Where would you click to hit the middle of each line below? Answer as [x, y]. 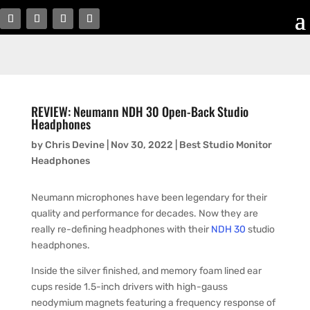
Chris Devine [74, 145]
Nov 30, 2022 [142, 145]
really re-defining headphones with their [121, 229]
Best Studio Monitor [225, 145]
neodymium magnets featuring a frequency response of [153, 303]
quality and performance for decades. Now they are [144, 213]
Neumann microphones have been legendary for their [149, 198]
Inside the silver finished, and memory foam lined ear [146, 271]
